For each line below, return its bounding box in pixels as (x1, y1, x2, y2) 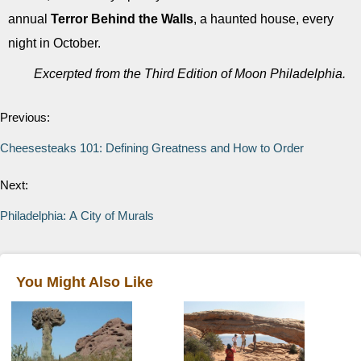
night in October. (8, 36, 101, 50)
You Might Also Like (16, 274, 153, 290)
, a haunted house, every (193, 12, 334, 26)
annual (8, 12, 51, 26)
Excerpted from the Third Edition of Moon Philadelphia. (34, 67, 346, 81)
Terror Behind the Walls (51, 12, 193, 26)
